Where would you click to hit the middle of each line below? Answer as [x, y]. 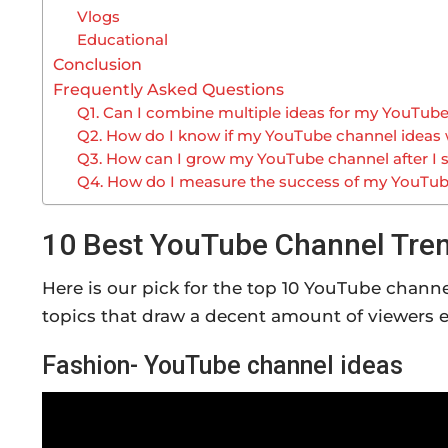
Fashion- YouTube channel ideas [222, 365]
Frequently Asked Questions [168, 88]
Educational [123, 39]
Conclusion [97, 63]
